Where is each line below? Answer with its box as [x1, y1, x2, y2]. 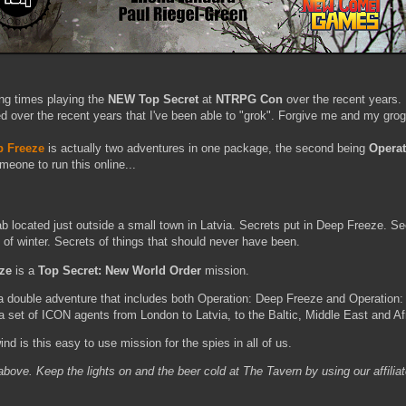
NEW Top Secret [108, 92, 198, 107]
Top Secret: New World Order [34, 263, 201, 277]
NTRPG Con [216, 92, 283, 107]
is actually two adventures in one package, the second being [44, 141, 369, 156]
